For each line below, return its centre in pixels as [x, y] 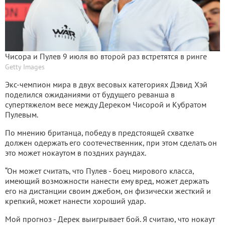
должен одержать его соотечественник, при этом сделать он [111, 143]
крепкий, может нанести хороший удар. [75, 201]
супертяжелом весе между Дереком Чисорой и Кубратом [106, 105]
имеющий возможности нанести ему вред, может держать [107, 181]
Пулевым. [22, 115]
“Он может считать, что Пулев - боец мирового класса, [99, 171]
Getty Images [25, 67]
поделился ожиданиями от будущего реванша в [90, 95]
